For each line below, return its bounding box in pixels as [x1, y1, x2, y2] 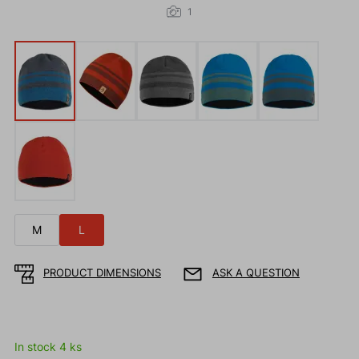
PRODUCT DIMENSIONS [42, 267, 161, 280]
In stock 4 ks [14, 340, 82, 354]
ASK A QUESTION [212, 267, 300, 280]
